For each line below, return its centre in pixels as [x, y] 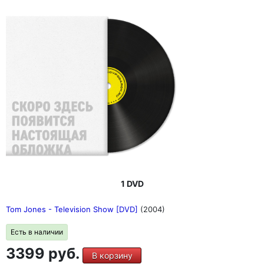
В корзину [112, 255]
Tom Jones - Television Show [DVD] [73, 209]
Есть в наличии [37, 232]
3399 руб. [44, 253]
